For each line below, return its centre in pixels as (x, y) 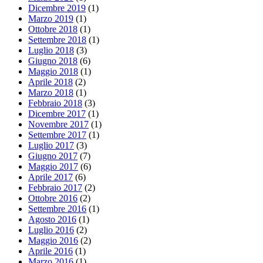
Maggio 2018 (53, 72)
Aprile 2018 (50, 82)
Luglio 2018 (51, 50)
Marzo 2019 (51, 19)
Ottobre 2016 (53, 198)
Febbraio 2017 (55, 188)
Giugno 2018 (53, 61)
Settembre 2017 (57, 135)
